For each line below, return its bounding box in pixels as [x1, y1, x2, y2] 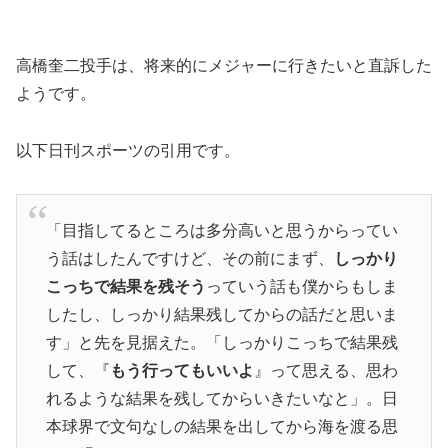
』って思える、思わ [253, 362, 398, 380]
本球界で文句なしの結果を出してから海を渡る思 [45, 418, 398, 436]
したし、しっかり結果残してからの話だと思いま [45, 306, 398, 324]
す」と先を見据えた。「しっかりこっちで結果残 [45, 334, 398, 352]
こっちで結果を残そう [45, 278, 206, 296]
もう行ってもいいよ [109, 362, 254, 380]
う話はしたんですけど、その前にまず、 [45, 250, 334, 268]
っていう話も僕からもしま [205, 278, 398, 296]
